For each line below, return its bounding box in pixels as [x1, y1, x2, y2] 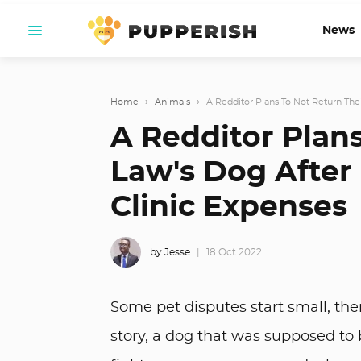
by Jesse [150, 247, 190, 257]
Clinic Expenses [110, 193, 347, 222]
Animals [155, 98, 190, 106]
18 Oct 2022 [206, 247, 262, 257]
